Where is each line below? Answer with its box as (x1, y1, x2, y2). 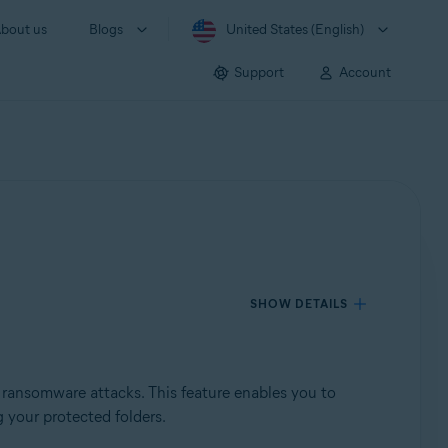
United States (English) (226, 21, 364, 38)
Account (339, 63, 391, 81)
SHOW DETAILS (250, 296, 349, 311)
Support (234, 63, 284, 81)
